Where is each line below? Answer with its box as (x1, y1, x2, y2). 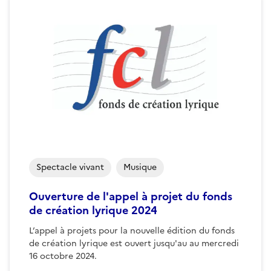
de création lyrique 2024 (29, 201, 157, 218)
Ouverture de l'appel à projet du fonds (29, 188, 232, 204)
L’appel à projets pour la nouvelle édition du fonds (29, 224, 235, 237)
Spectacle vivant (36, 160, 104, 174)
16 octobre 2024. (29, 249, 97, 263)
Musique (123, 160, 157, 174)
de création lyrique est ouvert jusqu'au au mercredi (29, 237, 239, 250)
